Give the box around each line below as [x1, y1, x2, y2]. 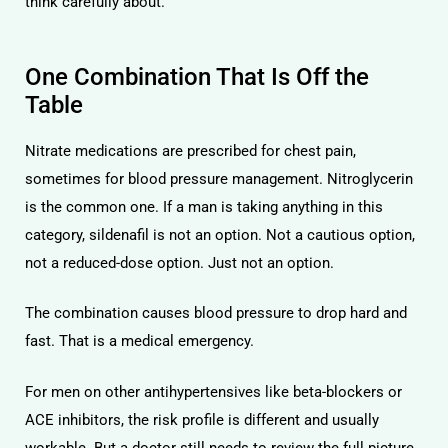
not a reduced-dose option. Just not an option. [25, 253, 334, 272]
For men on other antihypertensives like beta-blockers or [25, 382, 402, 401]
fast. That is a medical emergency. [25, 332, 254, 350]
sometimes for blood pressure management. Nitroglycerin [25, 169, 413, 188]
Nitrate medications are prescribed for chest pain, [25, 141, 356, 160]
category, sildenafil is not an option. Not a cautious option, [25, 225, 415, 244]
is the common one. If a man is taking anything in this [25, 197, 383, 216]
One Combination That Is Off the [25, 62, 369, 91]
